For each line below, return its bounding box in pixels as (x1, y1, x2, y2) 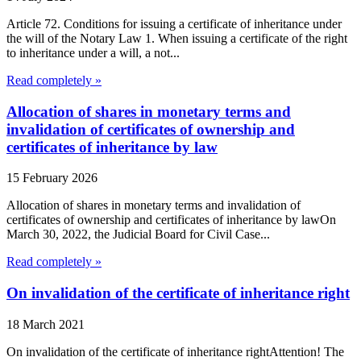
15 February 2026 (6, 171, 98, 185)
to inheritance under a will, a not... (6, 45, 180, 60)
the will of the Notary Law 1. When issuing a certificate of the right (6, 31, 347, 45)
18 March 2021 (6, 317, 85, 331)
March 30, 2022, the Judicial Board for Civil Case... (6, 227, 270, 242)
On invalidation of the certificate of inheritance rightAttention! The (6, 344, 344, 359)
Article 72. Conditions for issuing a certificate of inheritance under (6, 16, 342, 31)
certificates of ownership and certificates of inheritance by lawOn (6, 213, 336, 227)
